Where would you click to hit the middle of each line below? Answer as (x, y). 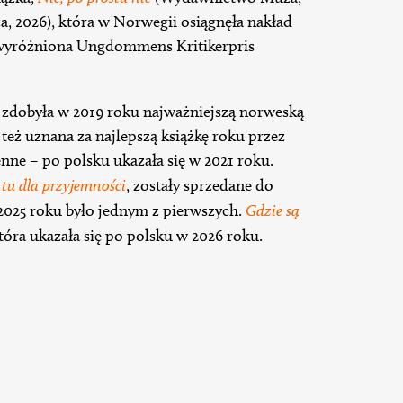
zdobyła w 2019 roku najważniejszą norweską (153, 112)
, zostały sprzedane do (200, 186)
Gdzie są (273, 210)
